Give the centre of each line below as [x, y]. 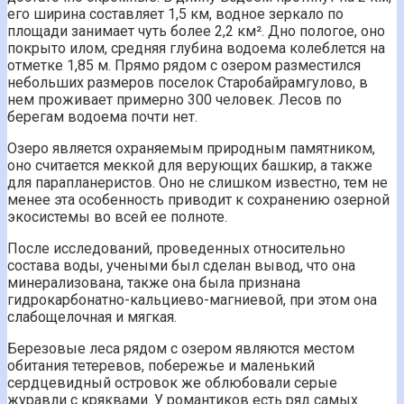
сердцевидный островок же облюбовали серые [172, 382]
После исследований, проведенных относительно [176, 248]
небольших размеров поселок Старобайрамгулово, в [188, 82]
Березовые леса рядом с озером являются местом [181, 348]
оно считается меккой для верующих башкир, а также [190, 165]
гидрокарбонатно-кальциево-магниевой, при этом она [192, 299]
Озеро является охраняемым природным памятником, [191, 148]
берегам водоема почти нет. [102, 116]
